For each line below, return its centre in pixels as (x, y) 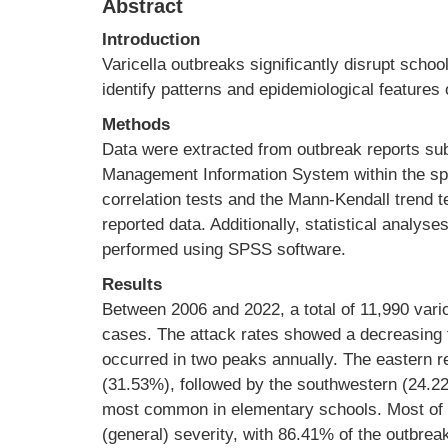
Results (132, 284)
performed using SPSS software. (224, 249)
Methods (136, 124)
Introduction (151, 39)
